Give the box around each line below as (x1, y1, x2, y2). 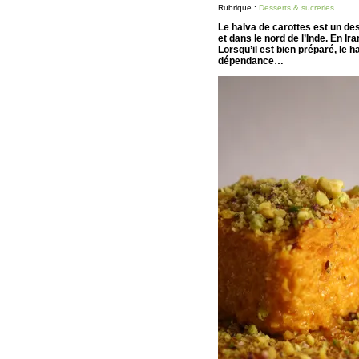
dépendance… (218, 55, 284, 67)
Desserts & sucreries (259, 3, 334, 12)
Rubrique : (218, 3, 259, 12)
